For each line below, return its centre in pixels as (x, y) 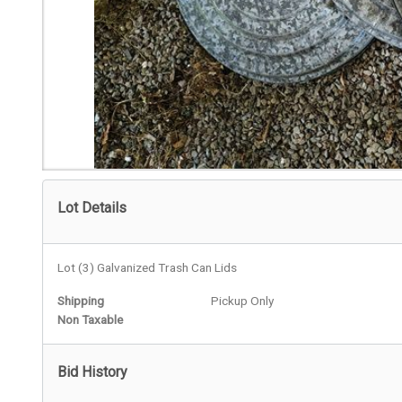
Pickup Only (242, 301)
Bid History (92, 372)
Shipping (81, 301)
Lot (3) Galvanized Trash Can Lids (147, 268)
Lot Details (92, 208)
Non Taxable (90, 320)
